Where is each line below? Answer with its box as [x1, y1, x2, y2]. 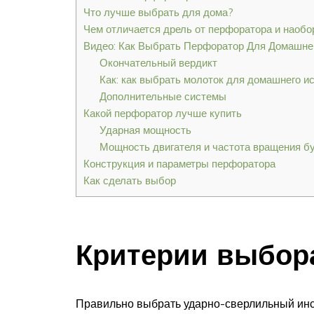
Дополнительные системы [99, 90, 226, 104]
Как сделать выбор [83, 174, 176, 188]
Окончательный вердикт [99, 56, 217, 70]
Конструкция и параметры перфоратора [83, 157, 275, 171]
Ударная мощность [99, 123, 191, 137]
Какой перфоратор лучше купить [83, 107, 242, 121]
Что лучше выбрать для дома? [83, 6, 233, 20]
